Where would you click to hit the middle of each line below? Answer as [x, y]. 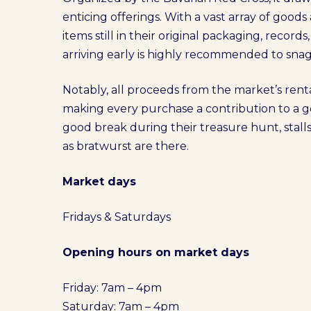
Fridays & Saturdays [117, 217]
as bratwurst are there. [126, 146]
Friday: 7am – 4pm [112, 288]
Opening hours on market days [156, 252]
